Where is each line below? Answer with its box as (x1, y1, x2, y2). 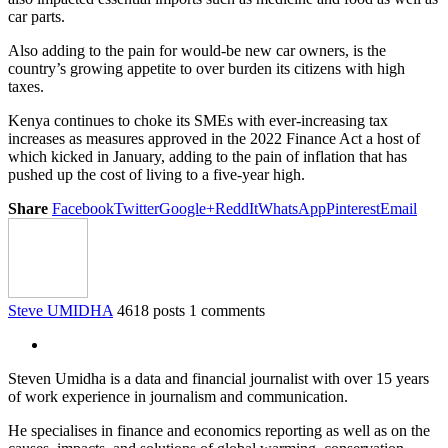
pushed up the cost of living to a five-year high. (8, 165, 305, 183)
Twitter (114, 199, 159, 217)
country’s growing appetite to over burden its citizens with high (8, 59, 405, 77)
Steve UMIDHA (8, 301, 113, 319)
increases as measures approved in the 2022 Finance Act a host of (8, 129, 420, 147)
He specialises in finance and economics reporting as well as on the (8, 421, 430, 439)
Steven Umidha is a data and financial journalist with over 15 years (8, 369, 429, 387)
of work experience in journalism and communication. (8, 387, 348, 405)
